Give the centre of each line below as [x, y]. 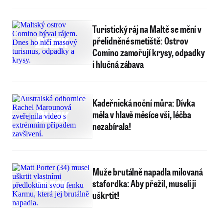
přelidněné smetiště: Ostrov [140, 41]
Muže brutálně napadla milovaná [148, 172]
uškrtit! [106, 195]
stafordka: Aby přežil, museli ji [144, 183]
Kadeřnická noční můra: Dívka [144, 103]
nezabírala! [112, 126]
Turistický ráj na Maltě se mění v [147, 29]
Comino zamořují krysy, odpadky [149, 52]
